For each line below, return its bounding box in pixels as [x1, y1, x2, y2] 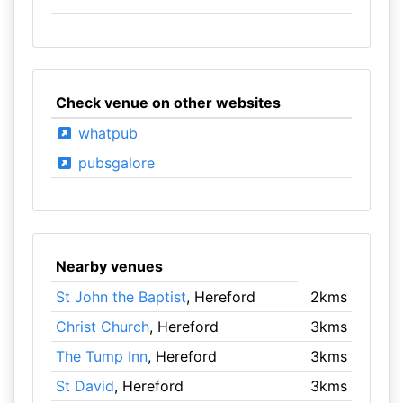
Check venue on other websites [55, 94, 281, 112]
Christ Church [55, 318, 149, 336]
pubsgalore [73, 154, 155, 172]
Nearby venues [55, 257, 163, 275]
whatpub [73, 124, 138, 142]
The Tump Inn [55, 347, 148, 365]
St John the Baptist [55, 288, 186, 306]
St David [55, 377, 114, 395]
